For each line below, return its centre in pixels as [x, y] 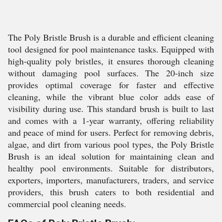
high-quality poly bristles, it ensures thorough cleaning [111, 61]
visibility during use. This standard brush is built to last [111, 109]
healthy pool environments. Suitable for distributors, [111, 168]
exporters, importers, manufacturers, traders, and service [111, 180]
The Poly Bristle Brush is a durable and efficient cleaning [111, 37]
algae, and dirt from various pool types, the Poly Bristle [111, 144]
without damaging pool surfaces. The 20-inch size [111, 73]
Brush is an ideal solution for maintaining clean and [111, 156]
